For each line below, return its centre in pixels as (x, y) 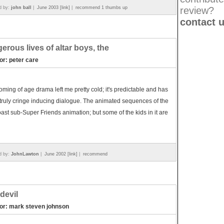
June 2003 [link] (53, 7)
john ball (21, 7)
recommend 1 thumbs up (101, 7)
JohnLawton (25, 154)
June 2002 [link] (61, 154)
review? (197, 10)
